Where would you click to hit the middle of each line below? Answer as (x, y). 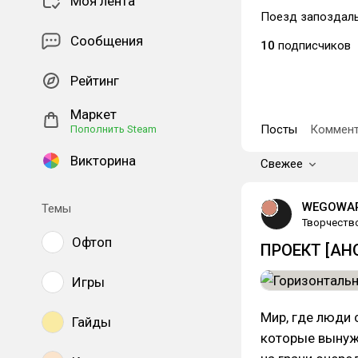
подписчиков (313, 46)
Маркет (93, 114)
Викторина (103, 161)
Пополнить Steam (113, 129)
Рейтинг (95, 81)
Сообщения (107, 41)
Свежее (282, 164)
